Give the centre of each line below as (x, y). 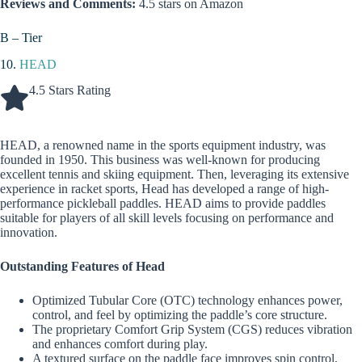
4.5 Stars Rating (70, 90)
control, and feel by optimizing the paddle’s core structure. (180, 315)
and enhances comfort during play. (120, 344)
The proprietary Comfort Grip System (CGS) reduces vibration (192, 330)
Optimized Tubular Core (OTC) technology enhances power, (187, 301)
